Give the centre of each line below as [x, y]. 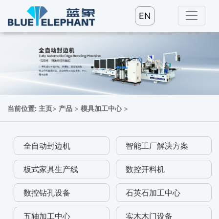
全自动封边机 [47, 146]
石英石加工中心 [153, 193]
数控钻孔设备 [47, 193]
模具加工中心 [101, 109]
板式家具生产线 [51, 169]
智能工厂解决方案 [157, 146]
